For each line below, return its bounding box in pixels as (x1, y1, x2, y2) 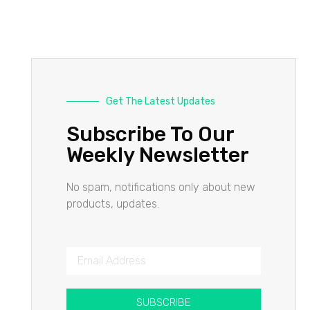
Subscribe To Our (66, 121, 234, 147)
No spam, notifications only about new (66, 180, 255, 194)
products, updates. (66, 197, 159, 210)
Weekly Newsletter (66, 142, 249, 167)
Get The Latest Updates (105, 95, 215, 107)
